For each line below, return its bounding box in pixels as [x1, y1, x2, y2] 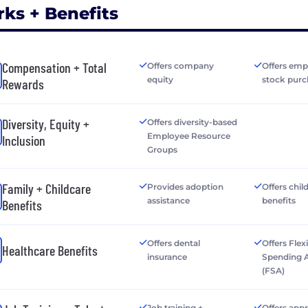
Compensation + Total [2, 59, 107, 76]
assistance [146, 195, 190, 206]
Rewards [2, 76, 44, 93]
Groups [146, 144, 177, 155]
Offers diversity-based [146, 117, 237, 128]
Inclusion [2, 132, 45, 149]
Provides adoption [146, 181, 223, 192]
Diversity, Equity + [2, 115, 89, 133]
